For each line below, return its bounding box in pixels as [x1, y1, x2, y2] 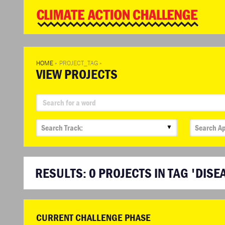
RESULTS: [35, 165, 89, 182]
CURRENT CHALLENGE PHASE [36, 211, 151, 224]
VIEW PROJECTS [36, 65, 118, 82]
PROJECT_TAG [59, 58, 99, 67]
